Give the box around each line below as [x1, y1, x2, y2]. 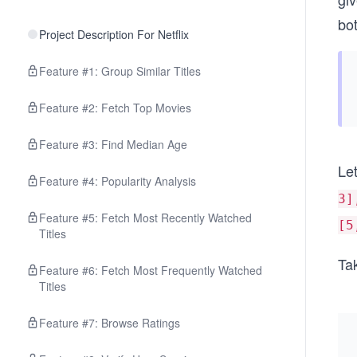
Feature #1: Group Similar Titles [39, 63, 201, 79]
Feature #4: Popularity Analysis [39, 173, 196, 189]
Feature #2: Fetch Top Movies [39, 100, 191, 116]
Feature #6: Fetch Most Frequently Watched [39, 262, 262, 278]
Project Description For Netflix [39, 26, 189, 42]
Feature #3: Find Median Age [39, 136, 187, 152]
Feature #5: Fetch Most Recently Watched [39, 210, 252, 226]
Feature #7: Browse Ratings [39, 315, 180, 331]
